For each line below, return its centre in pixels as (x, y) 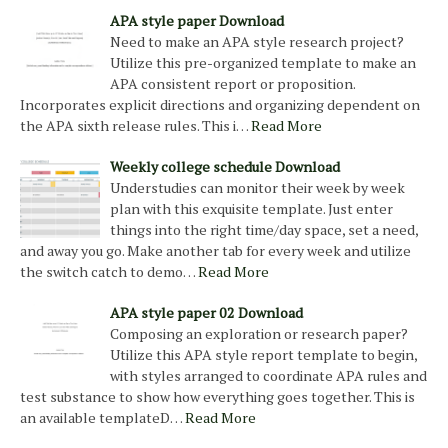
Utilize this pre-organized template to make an (263, 62)
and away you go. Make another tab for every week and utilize (215, 250)
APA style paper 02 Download (206, 312)
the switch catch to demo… (107, 271)
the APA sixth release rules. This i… (134, 125)
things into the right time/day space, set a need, (264, 229)
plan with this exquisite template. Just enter (251, 208)
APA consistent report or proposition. (232, 83)
